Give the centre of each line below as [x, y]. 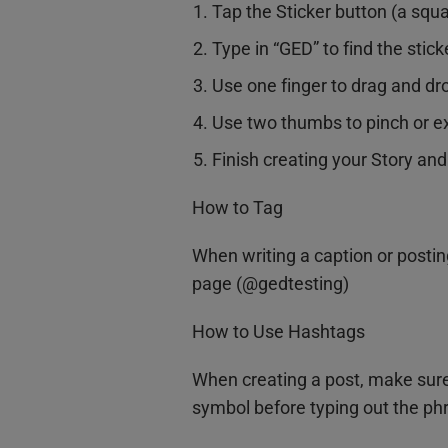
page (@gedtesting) [270, 284]
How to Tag [237, 208]
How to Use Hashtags [278, 332]
